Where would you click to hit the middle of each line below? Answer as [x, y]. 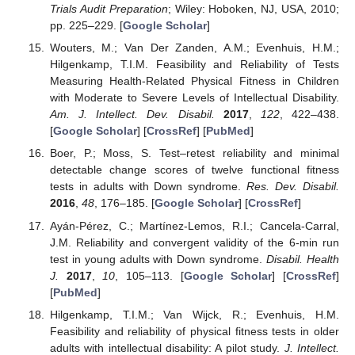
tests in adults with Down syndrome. [148, 187]
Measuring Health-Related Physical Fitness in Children [194, 81]
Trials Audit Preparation [109, 9]
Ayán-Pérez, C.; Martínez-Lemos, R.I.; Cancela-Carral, [194, 225]
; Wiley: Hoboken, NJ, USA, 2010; [254, 9]
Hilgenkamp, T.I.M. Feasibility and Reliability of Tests [194, 65]
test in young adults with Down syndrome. [158, 259]
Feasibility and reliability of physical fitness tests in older [194, 331]
